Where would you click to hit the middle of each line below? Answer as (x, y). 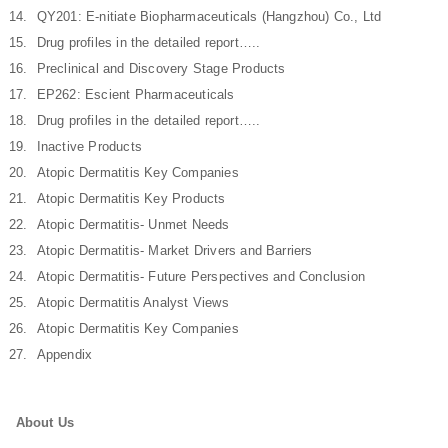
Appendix (64, 354)
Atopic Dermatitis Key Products (131, 198)
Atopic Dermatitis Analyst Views (132, 302)
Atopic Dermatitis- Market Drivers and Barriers (174, 250)
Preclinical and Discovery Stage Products (161, 68)
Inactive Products (89, 146)
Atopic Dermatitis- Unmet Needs (133, 224)
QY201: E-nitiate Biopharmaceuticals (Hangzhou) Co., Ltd (209, 16)
